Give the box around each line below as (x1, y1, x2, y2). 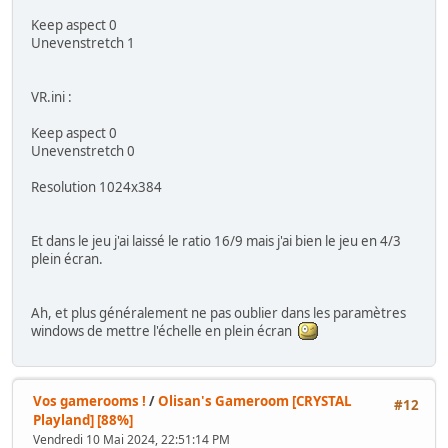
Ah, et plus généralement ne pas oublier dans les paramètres (31, 304, 406, 323)
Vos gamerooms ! (33, 392, 146, 411)
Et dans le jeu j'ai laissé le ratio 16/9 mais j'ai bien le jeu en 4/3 (31, 232, 401, 251)
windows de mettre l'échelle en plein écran (31, 322, 298, 341)
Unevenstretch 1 (31, 34, 135, 53)
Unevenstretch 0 (31, 142, 135, 161)
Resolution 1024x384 (31, 178, 162, 197)
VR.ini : (31, 88, 72, 107)
